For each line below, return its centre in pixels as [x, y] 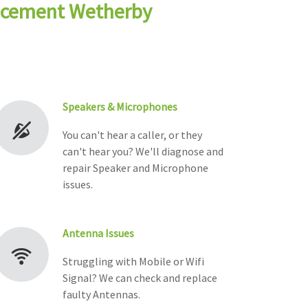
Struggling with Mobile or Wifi [133, 262]
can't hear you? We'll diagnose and [143, 152]
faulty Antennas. [101, 295]
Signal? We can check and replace [140, 278]
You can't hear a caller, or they [132, 135]
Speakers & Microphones [120, 107]
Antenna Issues [98, 233]
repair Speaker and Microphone [135, 168]
